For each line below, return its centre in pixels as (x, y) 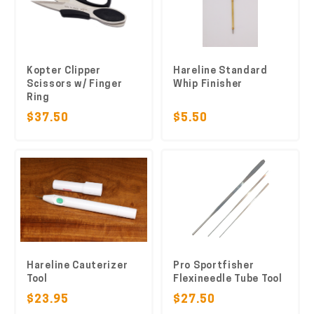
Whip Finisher (208, 84)
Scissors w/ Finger (75, 84)
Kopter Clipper (64, 71)
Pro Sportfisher (214, 266)
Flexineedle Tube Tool (228, 279)
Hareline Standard (220, 71)
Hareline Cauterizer (77, 266)
